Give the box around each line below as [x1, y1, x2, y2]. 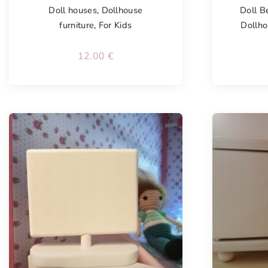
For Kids [98, 19, 132, 31]
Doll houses [48, 4, 97, 16]
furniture [59, 19, 95, 31]
